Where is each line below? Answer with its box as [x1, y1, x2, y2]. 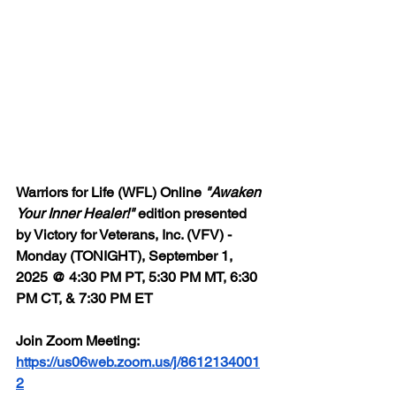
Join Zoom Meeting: [16, 331, 142, 349]
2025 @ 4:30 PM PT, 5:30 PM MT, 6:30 [16, 268, 261, 286]
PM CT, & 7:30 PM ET [16, 289, 153, 307]
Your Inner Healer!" [16, 204, 134, 222]
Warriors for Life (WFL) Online [16, 183, 205, 201]
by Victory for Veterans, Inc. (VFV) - [16, 225, 235, 243]
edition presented [134, 204, 250, 222]
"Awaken [205, 183, 264, 201]
